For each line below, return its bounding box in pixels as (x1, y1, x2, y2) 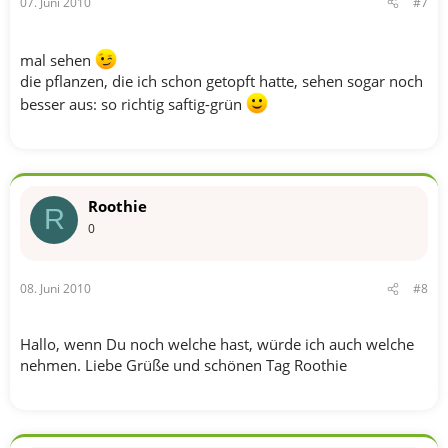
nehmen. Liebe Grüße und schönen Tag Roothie (20, 355, 347, 375)
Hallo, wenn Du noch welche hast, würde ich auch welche (20, 334, 414, 354)
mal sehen (20, 49, 95, 70)
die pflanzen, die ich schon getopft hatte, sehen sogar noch (20, 70, 423, 91)
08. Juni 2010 (20, 280, 91, 297)
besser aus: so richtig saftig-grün (20, 93, 246, 114)
